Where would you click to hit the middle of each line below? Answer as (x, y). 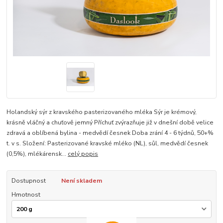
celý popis (83, 154)
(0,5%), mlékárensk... (37, 154)
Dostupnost (28, 181)
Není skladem (81, 181)
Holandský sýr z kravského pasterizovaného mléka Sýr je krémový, (102, 112)
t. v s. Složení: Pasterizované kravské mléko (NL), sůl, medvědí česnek (108, 144)
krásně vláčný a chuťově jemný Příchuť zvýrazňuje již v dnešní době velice (110, 123)
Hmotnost (26, 195)
